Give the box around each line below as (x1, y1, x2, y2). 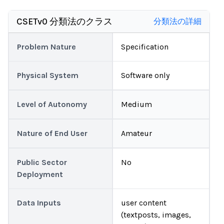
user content (120, 198, 166, 207)
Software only (120, 70, 169, 80)
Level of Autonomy (17, 99, 87, 109)
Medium (120, 99, 152, 109)
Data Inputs (17, 198, 61, 207)
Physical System (17, 70, 78, 80)
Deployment (17, 169, 63, 179)
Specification (120, 42, 168, 51)
